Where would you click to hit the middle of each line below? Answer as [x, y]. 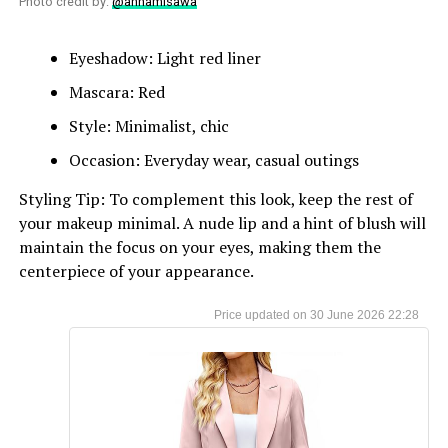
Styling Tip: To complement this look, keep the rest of [215, 198]
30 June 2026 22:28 [365, 314]
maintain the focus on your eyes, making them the [199, 246]
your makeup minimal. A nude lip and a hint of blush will [222, 222]
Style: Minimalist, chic [148, 125]
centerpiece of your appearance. [136, 270]
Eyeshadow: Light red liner [164, 57]
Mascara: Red [116, 91]
